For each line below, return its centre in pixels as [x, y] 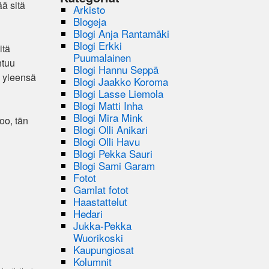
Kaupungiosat [104, 249]
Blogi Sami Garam [114, 165]
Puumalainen [102, 57]
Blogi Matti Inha [108, 105]
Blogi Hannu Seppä [116, 69]
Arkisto [89, 9]
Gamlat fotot [101, 189]
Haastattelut [101, 201]
